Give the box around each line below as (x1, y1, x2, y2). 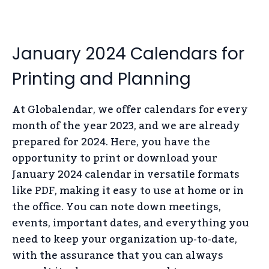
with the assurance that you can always (12, 245, 223, 266)
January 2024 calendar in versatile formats (12, 164, 240, 185)
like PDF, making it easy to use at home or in (12, 180, 244, 201)
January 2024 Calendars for (12, 41, 244, 65)
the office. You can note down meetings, (12, 196, 221, 217)
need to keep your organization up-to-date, (12, 229, 237, 250)
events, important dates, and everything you (12, 213, 249, 234)
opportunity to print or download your (12, 148, 217, 169)
